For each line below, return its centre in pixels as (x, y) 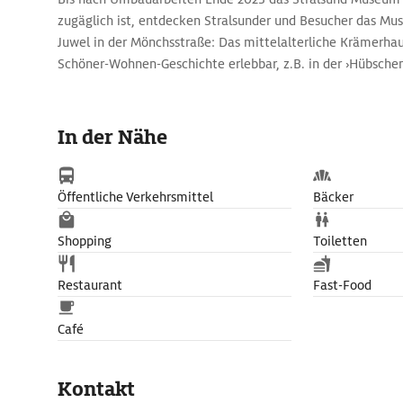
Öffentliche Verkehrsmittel (135, 197)
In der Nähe (112, 137)
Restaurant (90, 285)
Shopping (85, 241)
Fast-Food (342, 285)
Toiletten (340, 241)
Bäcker (333, 197)
